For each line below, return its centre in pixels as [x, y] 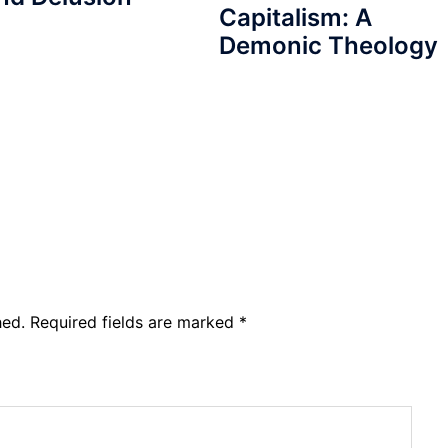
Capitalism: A [295, 17]
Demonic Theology [328, 45]
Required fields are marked [134, 322]
